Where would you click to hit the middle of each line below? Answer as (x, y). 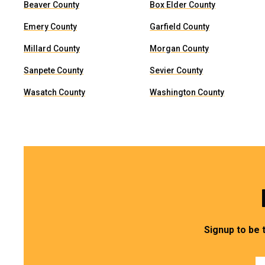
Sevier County (177, 70)
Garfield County (180, 27)
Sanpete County (54, 70)
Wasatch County (54, 92)
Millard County (52, 49)
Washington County (187, 92)
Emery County (50, 27)
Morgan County (180, 49)
